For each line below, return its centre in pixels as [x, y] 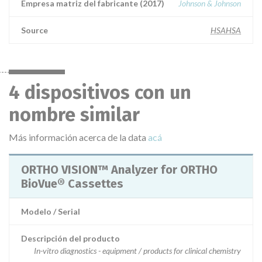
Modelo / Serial [51, 211]
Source [35, 30]
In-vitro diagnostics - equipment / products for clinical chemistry [137, 251]
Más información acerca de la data [78, 137]
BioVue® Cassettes [72, 184]
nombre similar [74, 115]
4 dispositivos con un [100, 92]
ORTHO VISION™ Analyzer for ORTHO [119, 170]
